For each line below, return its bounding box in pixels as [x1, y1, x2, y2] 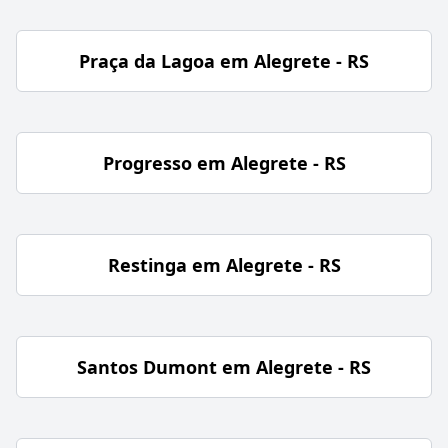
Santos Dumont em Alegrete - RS [77, 354, 371, 379]
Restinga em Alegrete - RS [107, 252, 341, 277]
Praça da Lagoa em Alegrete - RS [79, 48, 369, 73]
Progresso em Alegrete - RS [102, 150, 346, 175]
